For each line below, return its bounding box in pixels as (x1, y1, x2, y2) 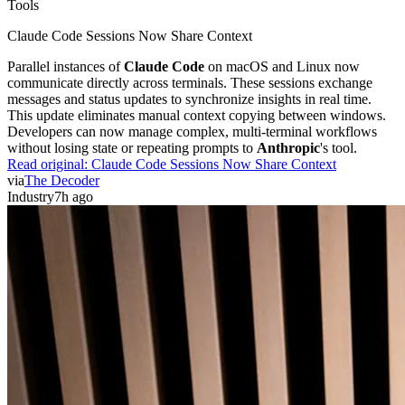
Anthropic (257, 139, 320, 155)
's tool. (320, 139, 357, 155)
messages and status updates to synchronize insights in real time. (7, 90, 372, 107)
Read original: (7, 155, 91, 172)
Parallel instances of (7, 58, 124, 74)
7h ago (54, 188, 93, 204)
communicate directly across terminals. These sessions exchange (7, 74, 372, 90)
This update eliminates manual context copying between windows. (7, 107, 386, 123)
